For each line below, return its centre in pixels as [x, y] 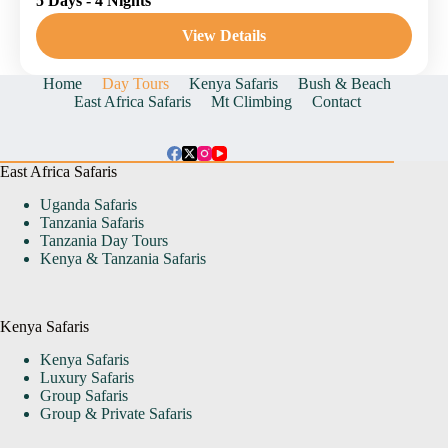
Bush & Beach [345, 84]
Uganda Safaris [88, 205]
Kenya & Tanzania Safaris [123, 259]
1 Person [87, 26]
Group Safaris [84, 396]
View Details [224, 36]
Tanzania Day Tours [104, 241]
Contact [336, 102]
